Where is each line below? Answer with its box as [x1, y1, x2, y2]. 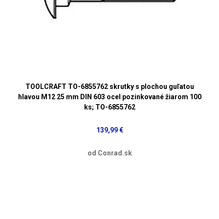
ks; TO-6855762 [84, 103, 135, 111]
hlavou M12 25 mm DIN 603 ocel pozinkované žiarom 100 [18, 92, 201, 101]
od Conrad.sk [87, 149, 132, 157]
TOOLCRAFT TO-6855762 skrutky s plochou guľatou [25, 82, 194, 90]
